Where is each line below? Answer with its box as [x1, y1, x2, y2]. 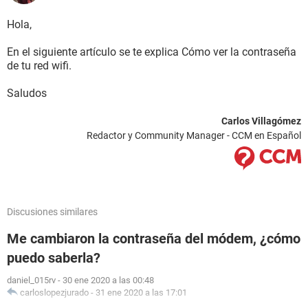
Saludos [7, 87, 47, 100]
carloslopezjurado [20, 287, 89, 298]
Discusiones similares [7, 206, 98, 217]
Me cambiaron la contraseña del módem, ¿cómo [7, 230, 300, 247]
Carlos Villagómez [221, 115, 301, 126]
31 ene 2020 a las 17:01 [96, 287, 187, 298]
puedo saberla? [7, 250, 100, 266]
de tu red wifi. [7, 59, 71, 72]
